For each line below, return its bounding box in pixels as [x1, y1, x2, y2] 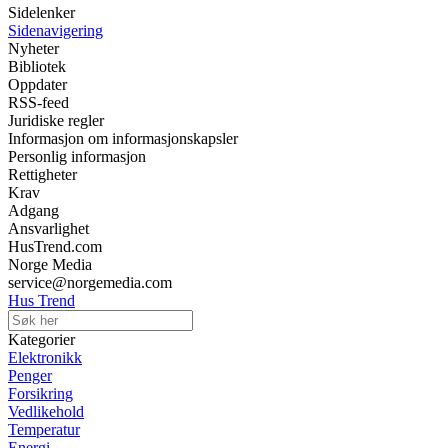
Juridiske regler [8, 112, 104, 130]
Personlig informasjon [8, 148, 146, 166]
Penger [8, 367, 52, 385]
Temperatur [8, 421, 80, 439]
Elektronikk [8, 349, 82, 367]
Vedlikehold [8, 403, 84, 421]
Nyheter [8, 40, 59, 58]
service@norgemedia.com [8, 274, 172, 292]
